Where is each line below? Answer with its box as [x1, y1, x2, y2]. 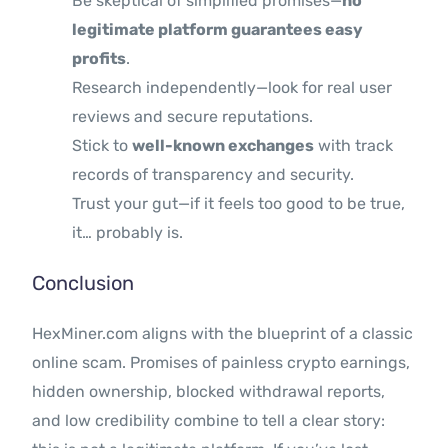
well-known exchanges [132, 136, 315, 156]
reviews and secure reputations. [72, 107, 314, 127]
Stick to [72, 136, 133, 156]
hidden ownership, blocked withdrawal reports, [32, 382, 386, 402]
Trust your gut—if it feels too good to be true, [72, 194, 406, 214]
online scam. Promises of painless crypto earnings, [32, 353, 411, 373]
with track [314, 136, 394, 156]
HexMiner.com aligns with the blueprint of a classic [32, 324, 414, 344]
